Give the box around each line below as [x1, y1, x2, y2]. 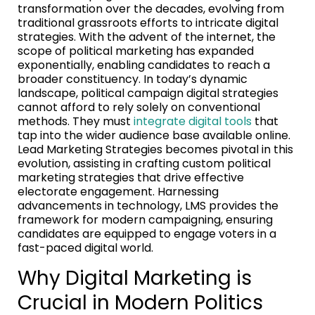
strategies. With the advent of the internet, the [18, 28, 276, 45]
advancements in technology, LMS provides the [18, 197, 278, 214]
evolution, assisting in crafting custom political [18, 155, 271, 172]
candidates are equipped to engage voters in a [18, 225, 276, 242]
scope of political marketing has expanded [18, 42, 254, 59]
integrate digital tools [134, 112, 252, 129]
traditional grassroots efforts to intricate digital [18, 14, 278, 31]
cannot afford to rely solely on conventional [18, 98, 260, 115]
